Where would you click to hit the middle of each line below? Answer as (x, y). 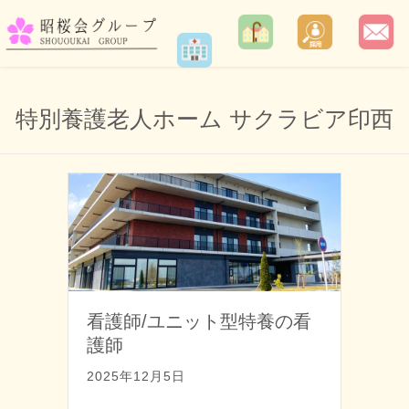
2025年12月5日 (136, 376)
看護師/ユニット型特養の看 (199, 321)
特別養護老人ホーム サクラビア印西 (204, 119)
